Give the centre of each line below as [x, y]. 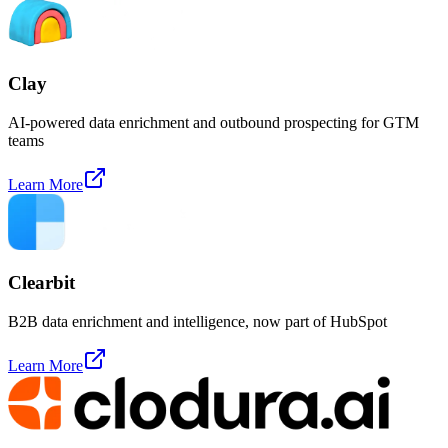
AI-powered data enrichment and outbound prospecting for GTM [213, 122]
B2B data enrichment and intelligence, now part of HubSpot [197, 322]
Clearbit [41, 283]
